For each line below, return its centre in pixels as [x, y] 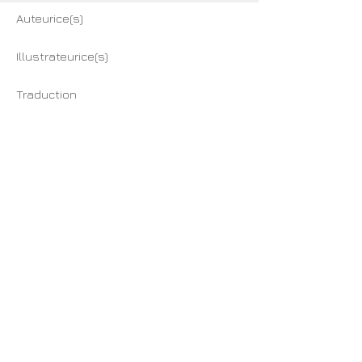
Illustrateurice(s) [62, 56]
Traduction [46, 94]
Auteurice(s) [50, 18]
